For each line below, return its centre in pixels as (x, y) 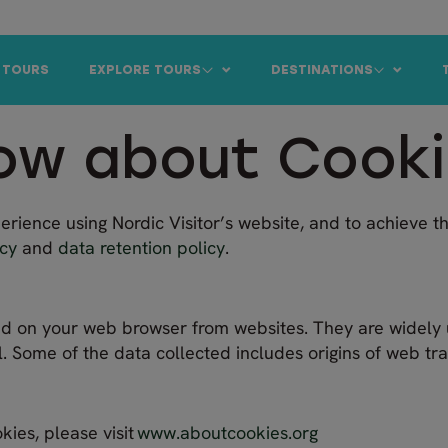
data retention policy (141, 247)
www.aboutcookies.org (227, 432)
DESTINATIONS (321, 70)
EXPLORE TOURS (145, 70)
